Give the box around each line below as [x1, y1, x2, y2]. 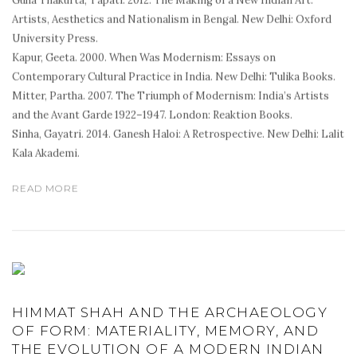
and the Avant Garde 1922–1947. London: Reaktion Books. [12, 108, 292, 122]
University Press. [12, 32, 98, 45]
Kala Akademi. [12, 147, 80, 160]
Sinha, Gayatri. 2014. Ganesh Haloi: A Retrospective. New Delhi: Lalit [12, 127, 344, 141]
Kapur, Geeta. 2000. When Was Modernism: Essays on [12, 51, 276, 65]
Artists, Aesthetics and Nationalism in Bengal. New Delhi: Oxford [12, 13, 331, 26]
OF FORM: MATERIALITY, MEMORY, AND [12, 323, 320, 339]
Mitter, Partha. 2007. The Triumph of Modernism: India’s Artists [12, 89, 329, 103]
